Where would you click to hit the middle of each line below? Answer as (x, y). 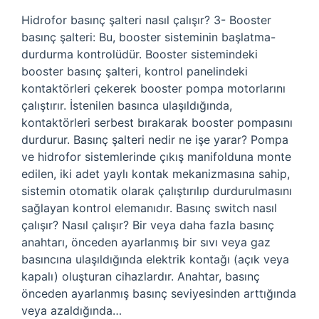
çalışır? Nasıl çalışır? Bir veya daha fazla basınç (148, 225)
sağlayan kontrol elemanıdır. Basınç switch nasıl (149, 208)
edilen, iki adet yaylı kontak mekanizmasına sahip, (156, 174)
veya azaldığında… (72, 310)
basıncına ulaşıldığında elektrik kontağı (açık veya (155, 259)
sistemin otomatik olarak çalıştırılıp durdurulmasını (157, 191)
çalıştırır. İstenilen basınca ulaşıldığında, (127, 105)
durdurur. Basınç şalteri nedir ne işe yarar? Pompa (155, 140)
